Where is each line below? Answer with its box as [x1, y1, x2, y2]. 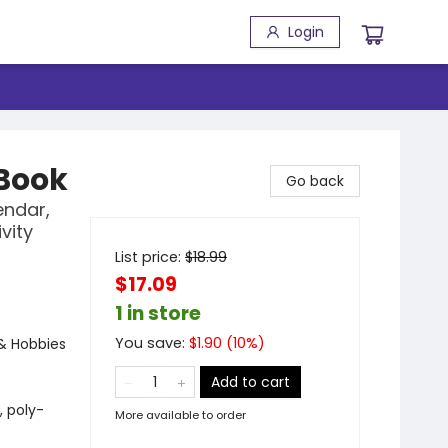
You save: [115, 333, 189, 353]
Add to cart [211, 372, 290, 392]
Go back [286, 171, 344, 191]
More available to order [115, 407, 246, 423]
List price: [115, 247, 185, 267]
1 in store [115, 300, 201, 327]
